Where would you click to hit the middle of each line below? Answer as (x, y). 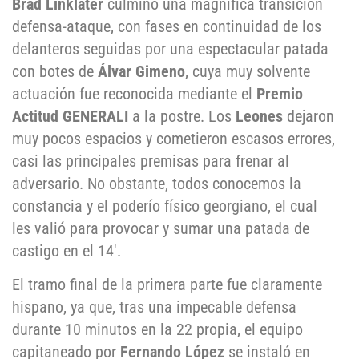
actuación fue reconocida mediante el (134, 93)
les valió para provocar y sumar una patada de (161, 228)
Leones (259, 116)
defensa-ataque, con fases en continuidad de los (167, 26)
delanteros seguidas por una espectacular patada (170, 48)
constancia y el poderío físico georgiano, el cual (165, 206)
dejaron (309, 116)
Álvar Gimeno (141, 71)
